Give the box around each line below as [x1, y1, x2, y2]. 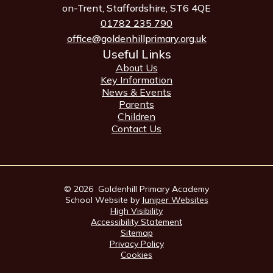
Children [118, 110, 155, 123]
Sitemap [120, 227, 153, 239]
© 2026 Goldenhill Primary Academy [64, 183, 209, 195]
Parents [119, 98, 154, 111]
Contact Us [112, 122, 161, 135]
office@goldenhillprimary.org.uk [66, 32, 207, 45]
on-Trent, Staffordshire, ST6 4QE [62, 2, 211, 15]
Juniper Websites [141, 194, 208, 206]
